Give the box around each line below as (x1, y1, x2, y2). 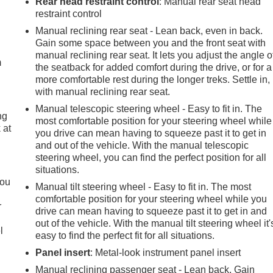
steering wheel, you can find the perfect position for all (35, 152, 267, 163)
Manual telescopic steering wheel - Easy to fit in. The (35, 103, 263, 114)
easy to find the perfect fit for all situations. (35, 230, 215, 241)
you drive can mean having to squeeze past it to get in (35, 127, 267, 138)
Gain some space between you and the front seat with (35, 37, 266, 48)
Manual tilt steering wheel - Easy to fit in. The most (35, 181, 252, 192)
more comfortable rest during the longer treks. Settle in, (35, 74, 271, 85)
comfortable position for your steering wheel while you (35, 193, 268, 204)
